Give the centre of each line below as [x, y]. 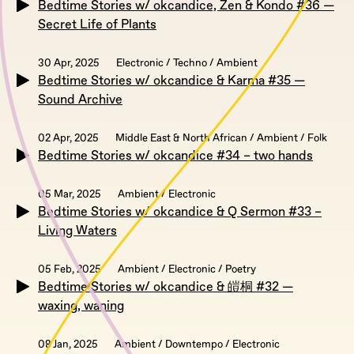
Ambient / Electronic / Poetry [187, 270]
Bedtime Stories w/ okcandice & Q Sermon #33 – [180, 212]
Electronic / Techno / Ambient [187, 64]
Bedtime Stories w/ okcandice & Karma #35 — [171, 81]
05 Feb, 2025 [70, 270]
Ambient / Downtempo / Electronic [197, 345]
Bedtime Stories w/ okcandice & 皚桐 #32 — [166, 287]
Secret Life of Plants [97, 25]
